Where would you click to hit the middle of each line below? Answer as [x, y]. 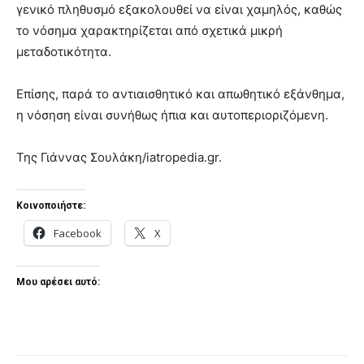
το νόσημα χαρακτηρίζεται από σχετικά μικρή [149, 31]
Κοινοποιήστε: [51, 206]
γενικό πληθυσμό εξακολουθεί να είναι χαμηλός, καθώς [179, 10]
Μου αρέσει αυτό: [58, 282]
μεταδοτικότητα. [64, 52]
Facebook [78, 234]
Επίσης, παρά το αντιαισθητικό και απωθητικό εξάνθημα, [180, 94]
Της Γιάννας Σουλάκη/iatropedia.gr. [119, 158]
